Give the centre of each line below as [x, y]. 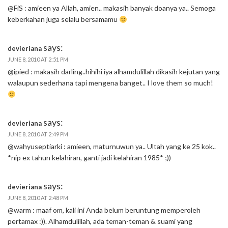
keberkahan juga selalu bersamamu [63, 19]
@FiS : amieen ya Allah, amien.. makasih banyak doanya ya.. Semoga [112, 8]
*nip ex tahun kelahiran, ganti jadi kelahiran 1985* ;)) [89, 158]
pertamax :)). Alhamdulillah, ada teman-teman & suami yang [100, 221]
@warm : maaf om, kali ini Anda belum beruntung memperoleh [104, 210]
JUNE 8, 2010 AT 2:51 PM [38, 60]
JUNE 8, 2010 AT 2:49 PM [38, 134]
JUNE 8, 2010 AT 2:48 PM [38, 198]
